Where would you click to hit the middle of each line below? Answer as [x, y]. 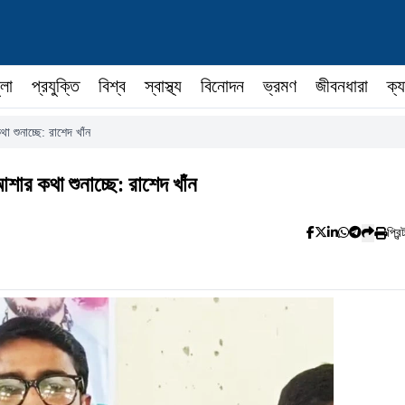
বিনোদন [222, 86]
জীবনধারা [342, 86]
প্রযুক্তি [56, 86]
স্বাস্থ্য [163, 86]
